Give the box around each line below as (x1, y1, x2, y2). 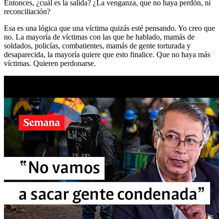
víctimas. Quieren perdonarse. (4, 59, 96, 67)
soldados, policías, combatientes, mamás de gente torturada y (4, 41, 191, 50)
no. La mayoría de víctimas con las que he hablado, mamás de (4, 32, 195, 41)
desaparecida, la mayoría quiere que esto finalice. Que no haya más (4, 50, 210, 59)
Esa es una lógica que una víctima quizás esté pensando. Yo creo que (4, 23, 215, 32)
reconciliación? (4, 7, 50, 16)
